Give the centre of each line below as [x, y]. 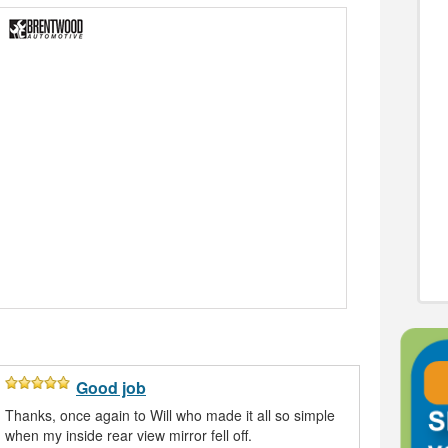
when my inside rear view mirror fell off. [128, 435]
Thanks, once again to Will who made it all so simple [170, 415]
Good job [111, 388]
